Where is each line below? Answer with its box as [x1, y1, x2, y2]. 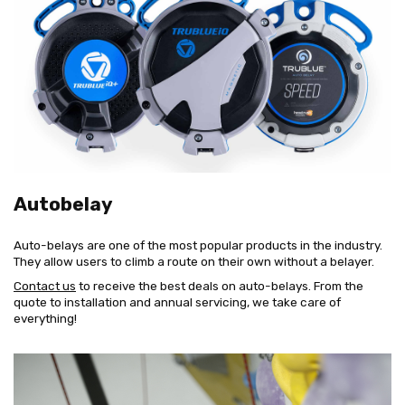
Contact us [14, 278, 76, 294]
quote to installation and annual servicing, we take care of [14, 295, 341, 310]
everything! [14, 311, 77, 326]
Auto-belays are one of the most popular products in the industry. [14, 237, 382, 252]
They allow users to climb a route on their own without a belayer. [14, 253, 374, 268]
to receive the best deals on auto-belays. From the [76, 278, 363, 294]
